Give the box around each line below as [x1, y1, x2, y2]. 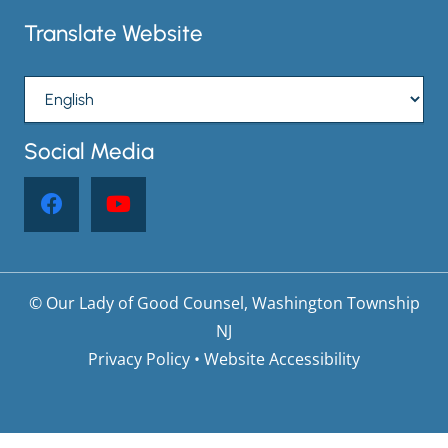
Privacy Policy [88, 347, 190, 370]
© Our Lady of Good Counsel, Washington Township [28, 291, 420, 314]
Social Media [24, 137, 154, 165]
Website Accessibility [204, 347, 360, 370]
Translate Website [24, 20, 203, 48]
